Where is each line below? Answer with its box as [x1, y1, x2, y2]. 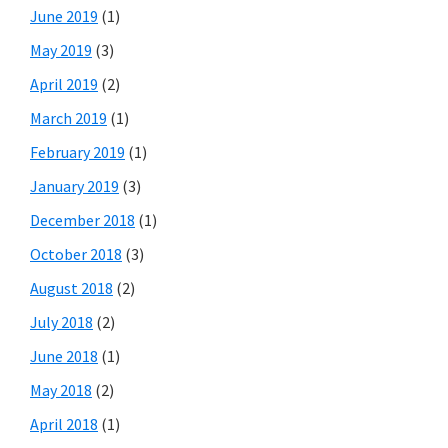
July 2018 [30, 311, 93, 332]
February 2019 [30, 141, 125, 162]
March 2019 [30, 107, 107, 128]
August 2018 [30, 277, 113, 298]
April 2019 [30, 73, 98, 94]
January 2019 [30, 175, 119, 196]
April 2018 [30, 413, 98, 434]
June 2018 [30, 345, 98, 366]
